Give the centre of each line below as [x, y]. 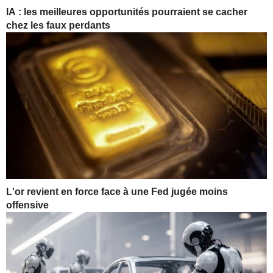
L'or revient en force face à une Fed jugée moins [117, 191]
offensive [27, 205]
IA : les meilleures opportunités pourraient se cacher [127, 12]
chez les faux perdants [58, 25]
